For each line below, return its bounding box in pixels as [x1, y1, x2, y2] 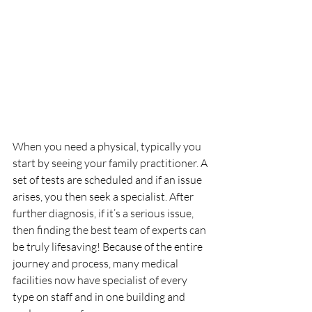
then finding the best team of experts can [13, 223, 208, 237]
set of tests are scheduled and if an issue [13, 173, 204, 187]
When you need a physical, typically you [13, 139, 203, 154]
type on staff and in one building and [13, 290, 187, 304]
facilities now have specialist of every [13, 273, 189, 288]
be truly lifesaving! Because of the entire [13, 240, 205, 254]
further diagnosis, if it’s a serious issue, [13, 206, 196, 221]
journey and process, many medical [13, 256, 180, 271]
